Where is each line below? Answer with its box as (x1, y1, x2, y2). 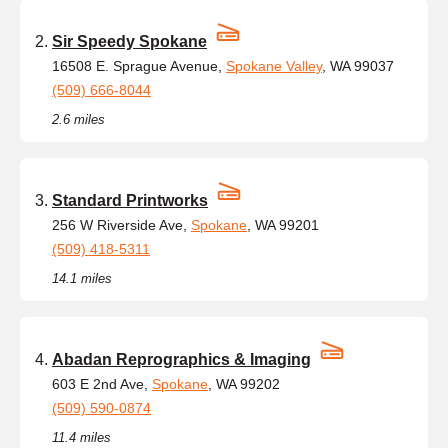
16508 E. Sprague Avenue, (52, 57, 226, 74)
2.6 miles (52, 111, 105, 127)
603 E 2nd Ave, (52, 375, 152, 392)
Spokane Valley (226, 57, 322, 74)
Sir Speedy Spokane (52, 32, 207, 50)
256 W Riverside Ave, (52, 216, 191, 233)
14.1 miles (52, 270, 112, 286)
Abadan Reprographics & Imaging (52, 350, 311, 368)
